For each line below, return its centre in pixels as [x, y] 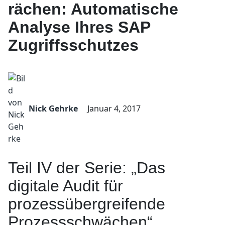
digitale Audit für [66, 186]
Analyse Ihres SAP [79, 27]
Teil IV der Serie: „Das [87, 168]
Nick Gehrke [53, 108]
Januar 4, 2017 [114, 108]
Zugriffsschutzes [73, 45]
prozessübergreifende [87, 204]
